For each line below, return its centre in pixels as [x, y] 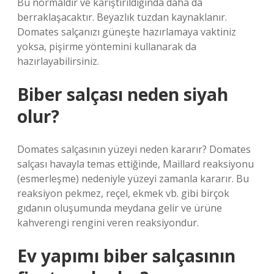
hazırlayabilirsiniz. [58, 61]
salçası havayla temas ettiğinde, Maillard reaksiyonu [135, 164]
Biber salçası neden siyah [123, 94]
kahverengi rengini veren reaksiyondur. [108, 223]
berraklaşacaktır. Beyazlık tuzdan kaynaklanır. [122, 17]
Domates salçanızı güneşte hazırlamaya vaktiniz [127, 32]
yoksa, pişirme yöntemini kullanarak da [107, 46]
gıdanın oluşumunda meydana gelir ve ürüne [120, 208]
